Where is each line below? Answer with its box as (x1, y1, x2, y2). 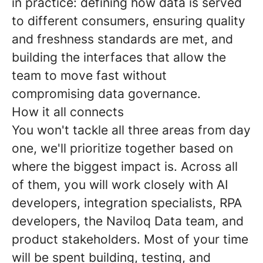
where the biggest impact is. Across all (12, 159, 238, 174)
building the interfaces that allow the (12, 50, 226, 65)
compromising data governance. (12, 86, 201, 101)
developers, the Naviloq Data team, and (12, 214, 244, 228)
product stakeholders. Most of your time (12, 232, 248, 247)
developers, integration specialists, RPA (12, 195, 242, 210)
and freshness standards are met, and (12, 32, 233, 46)
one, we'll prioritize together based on (12, 141, 233, 156)
